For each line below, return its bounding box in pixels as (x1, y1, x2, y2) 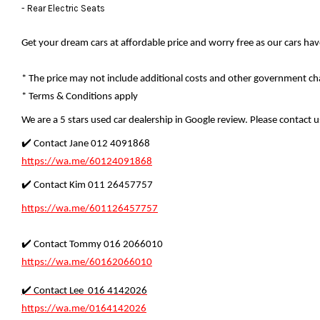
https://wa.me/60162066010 (21, 256, 152, 268)
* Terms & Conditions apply (21, 91, 138, 102)
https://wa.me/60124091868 (21, 156, 152, 167)
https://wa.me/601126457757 (21, 203, 158, 214)
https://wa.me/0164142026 (21, 303, 146, 314)
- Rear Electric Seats (21, 2, 105, 14)
